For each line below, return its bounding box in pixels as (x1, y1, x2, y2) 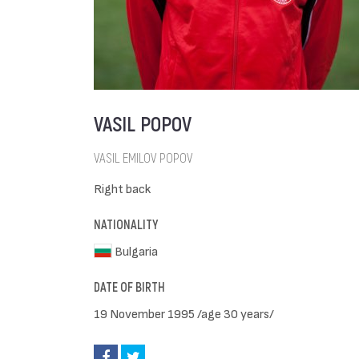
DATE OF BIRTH (94, 280, 165, 296)
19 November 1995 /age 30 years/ (94, 305, 274, 321)
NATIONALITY (94, 217, 158, 233)
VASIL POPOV (94, 112, 192, 138)
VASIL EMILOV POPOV (94, 150, 192, 167)
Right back (94, 180, 151, 196)
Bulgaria (112, 243, 159, 258)
